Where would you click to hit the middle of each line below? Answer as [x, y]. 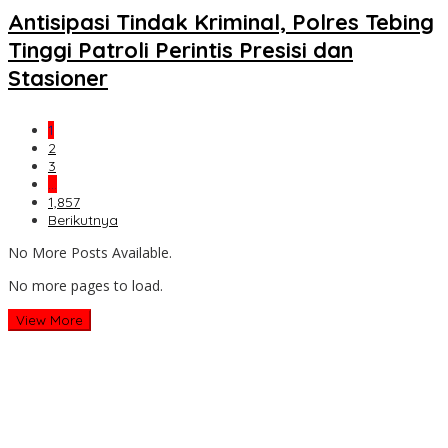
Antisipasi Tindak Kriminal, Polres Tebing [221, 22]
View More [49, 320]
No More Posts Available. [90, 253]
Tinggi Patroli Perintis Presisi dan [180, 50]
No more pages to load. [85, 286]
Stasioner [58, 78]
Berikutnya [83, 220]
